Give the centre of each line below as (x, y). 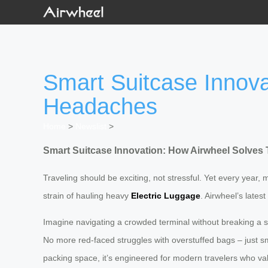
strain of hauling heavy (87, 195)
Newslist (91, 127)
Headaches (100, 107)
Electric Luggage (166, 195)
